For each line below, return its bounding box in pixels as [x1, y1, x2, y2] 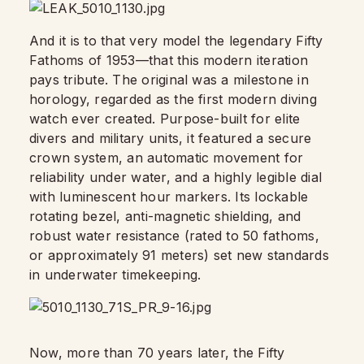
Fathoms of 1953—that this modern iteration [29, 52, 309, 68]
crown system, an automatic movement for [29, 149, 304, 166]
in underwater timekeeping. [29, 266, 201, 283]
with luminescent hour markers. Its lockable [29, 188, 309, 205]
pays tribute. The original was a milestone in [29, 71, 309, 88]
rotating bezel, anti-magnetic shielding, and [29, 208, 301, 224]
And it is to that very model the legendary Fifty [29, 32, 323, 49]
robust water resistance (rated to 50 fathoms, [29, 227, 319, 244]
